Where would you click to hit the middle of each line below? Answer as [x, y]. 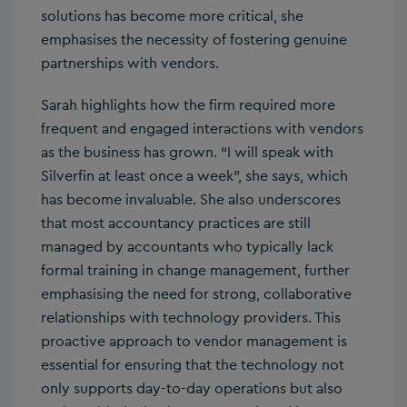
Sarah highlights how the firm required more [188, 104]
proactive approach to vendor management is [194, 341]
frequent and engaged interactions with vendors [202, 128]
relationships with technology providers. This [191, 317]
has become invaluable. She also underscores [191, 199]
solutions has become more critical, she [172, 15]
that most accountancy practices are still [176, 223]
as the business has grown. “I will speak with [187, 152]
